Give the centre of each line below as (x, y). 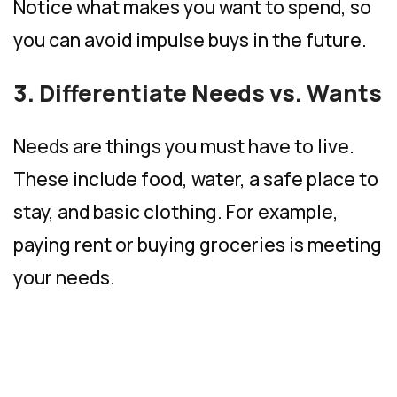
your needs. (64, 277)
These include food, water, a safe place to (196, 179)
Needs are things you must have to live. (184, 146)
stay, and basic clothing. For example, (176, 211)
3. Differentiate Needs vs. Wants (198, 93)
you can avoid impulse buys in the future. (190, 39)
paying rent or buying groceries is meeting (198, 244)
